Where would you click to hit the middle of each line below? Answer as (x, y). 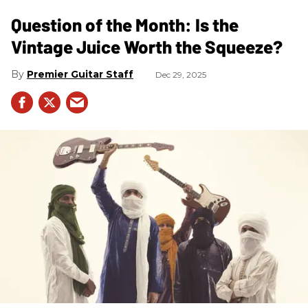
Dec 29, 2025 (181, 74)
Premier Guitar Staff (80, 74)
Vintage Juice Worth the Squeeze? (147, 46)
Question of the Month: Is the (125, 24)
